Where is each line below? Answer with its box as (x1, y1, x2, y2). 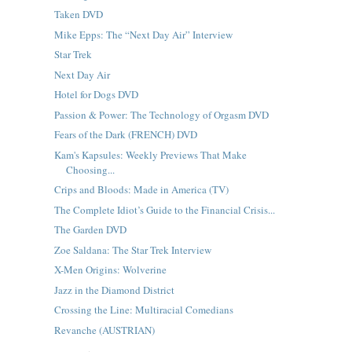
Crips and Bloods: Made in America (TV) (53, 182, 229, 196)
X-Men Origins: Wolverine (53, 262, 167, 277)
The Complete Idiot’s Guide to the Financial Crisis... (53, 202, 275, 217)
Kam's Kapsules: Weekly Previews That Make (53, 147, 247, 162)
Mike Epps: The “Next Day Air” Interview (53, 27, 233, 42)
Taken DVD (53, 7, 103, 21)
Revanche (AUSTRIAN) (53, 322, 155, 337)
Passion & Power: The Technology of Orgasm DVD (53, 107, 269, 122)
